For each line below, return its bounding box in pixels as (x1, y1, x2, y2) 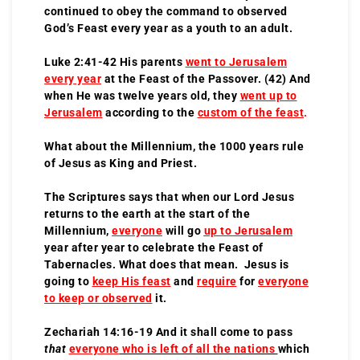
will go (162, 223, 204, 237)
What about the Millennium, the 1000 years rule (44, 139, 304, 153)
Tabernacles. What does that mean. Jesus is (44, 257, 289, 271)
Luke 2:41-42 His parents (44, 55, 186, 68)
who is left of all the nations (119, 342, 275, 355)
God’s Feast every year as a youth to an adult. (44, 21, 296, 35)
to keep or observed (44, 291, 153, 305)
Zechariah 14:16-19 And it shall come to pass (44, 325, 292, 338)
